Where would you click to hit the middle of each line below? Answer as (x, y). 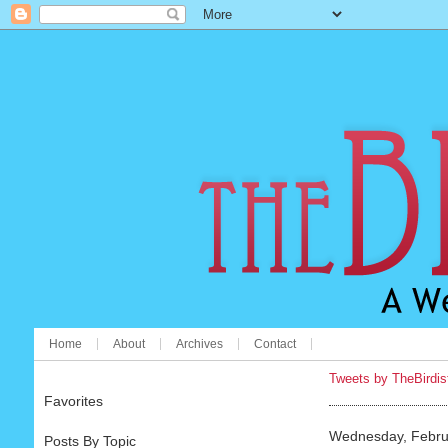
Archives (199, 344)
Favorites (73, 401)
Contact (274, 344)
